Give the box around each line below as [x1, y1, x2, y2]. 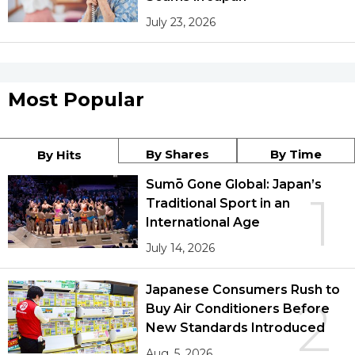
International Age [146, 214, 261, 230]
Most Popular [8, 87, 144, 111]
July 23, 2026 [146, 14, 216, 29]
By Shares [146, 146, 209, 162]
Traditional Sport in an [146, 195, 290, 211]
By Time [269, 146, 322, 162]
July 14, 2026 [146, 240, 216, 255]
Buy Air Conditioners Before [146, 300, 330, 316]
